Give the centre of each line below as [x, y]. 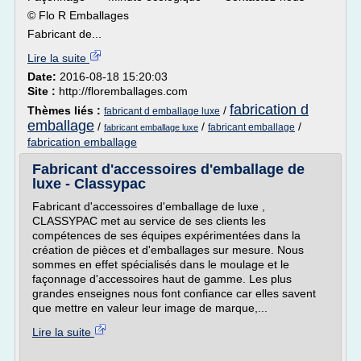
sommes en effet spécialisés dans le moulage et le [161, 264]
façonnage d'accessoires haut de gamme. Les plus [162, 279]
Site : [43, 91]
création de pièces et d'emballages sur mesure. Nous [168, 250]
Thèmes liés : [66, 110]
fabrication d [269, 110]
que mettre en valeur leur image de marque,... [150, 308]
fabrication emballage [82, 142]
